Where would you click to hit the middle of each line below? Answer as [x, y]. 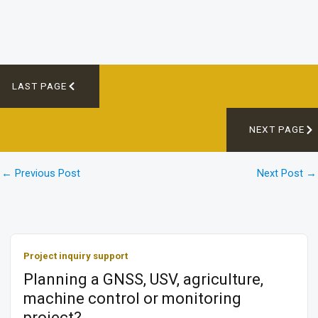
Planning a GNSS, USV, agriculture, [143, 280]
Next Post [281, 173]
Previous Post [46, 173]
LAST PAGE [39, 86]
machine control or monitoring [132, 299]
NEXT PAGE [277, 130]
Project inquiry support [76, 256]
